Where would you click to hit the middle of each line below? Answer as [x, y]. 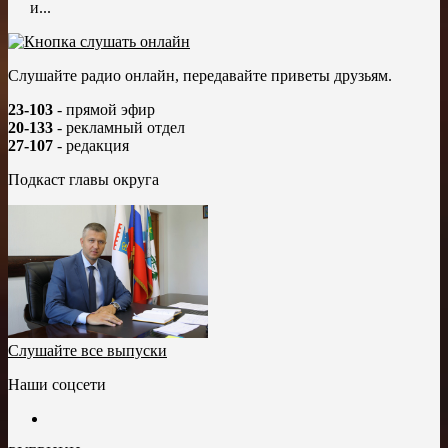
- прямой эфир [104, 109]
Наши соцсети [57, 385]
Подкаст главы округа [83, 179]
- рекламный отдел [119, 127]
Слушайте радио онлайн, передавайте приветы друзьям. [200, 75]
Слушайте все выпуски [87, 351]
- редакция [91, 145]
